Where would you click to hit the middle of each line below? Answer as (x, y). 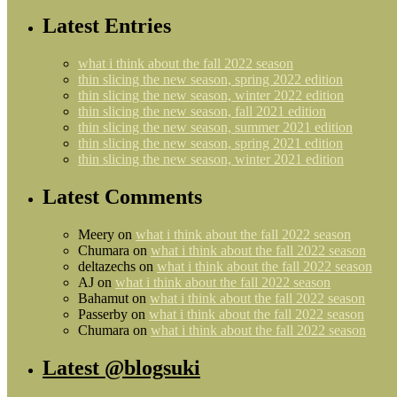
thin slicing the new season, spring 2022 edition (210, 80)
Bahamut (103, 299)
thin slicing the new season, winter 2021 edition (211, 160)
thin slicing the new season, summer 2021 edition (215, 128)
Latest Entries (107, 26)
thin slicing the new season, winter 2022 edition (211, 96)
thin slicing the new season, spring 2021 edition (210, 144)
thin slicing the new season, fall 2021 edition (202, 112)
